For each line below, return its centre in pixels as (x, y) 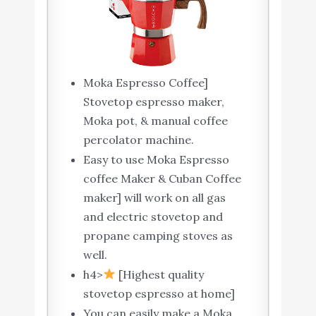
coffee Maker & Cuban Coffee (162, 178)
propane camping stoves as (158, 235)
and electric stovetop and (153, 216)
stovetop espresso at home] (159, 293)
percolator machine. (138, 139)
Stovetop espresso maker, (153, 101)
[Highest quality (159, 274)
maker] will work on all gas (154, 197)
